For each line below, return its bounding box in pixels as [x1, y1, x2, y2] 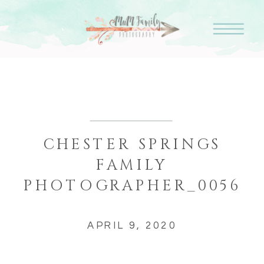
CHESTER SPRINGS [43, 134, 221, 156]
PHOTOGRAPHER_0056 [23, 176, 241, 197]
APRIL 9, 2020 [87, 220, 177, 231]
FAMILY [96, 155, 168, 176]
